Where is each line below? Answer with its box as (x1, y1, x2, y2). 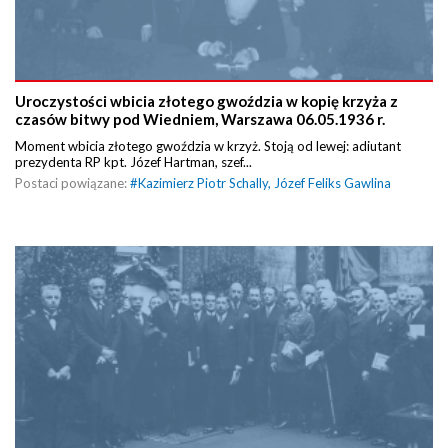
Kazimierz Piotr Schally (138, 174, 268, 191)
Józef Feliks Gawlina (274, 174, 391, 191)
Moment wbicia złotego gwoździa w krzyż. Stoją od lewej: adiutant (15, 137, 401, 154)
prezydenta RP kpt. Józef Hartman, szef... (15, 153, 252, 170)
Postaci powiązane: (15, 174, 130, 191)
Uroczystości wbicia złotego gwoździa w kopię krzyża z (15, 91, 398, 110)
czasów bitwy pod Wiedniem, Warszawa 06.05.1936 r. (15, 109, 385, 128)
